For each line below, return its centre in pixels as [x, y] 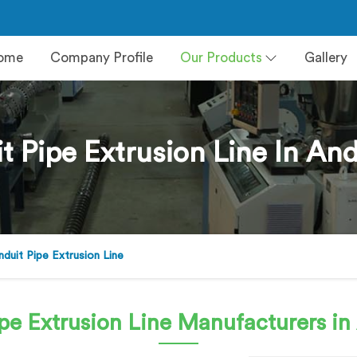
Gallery [326, 58]
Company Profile [102, 58]
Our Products [221, 58]
